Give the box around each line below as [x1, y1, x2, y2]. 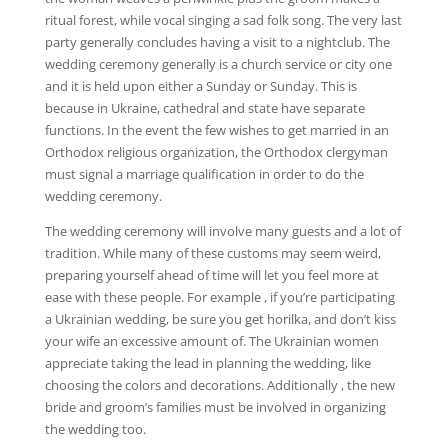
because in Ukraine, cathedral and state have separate [44, 99, 365, 117]
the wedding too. [44, 420, 146, 438]
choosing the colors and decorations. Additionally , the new [44, 376, 395, 394]
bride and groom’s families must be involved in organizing [44, 398, 386, 416]
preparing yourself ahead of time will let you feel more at [44, 266, 379, 284]
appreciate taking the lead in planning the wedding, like [44, 354, 371, 372]
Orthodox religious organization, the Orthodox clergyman [44, 143, 388, 161]
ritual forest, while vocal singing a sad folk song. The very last [44, 11, 402, 29]
